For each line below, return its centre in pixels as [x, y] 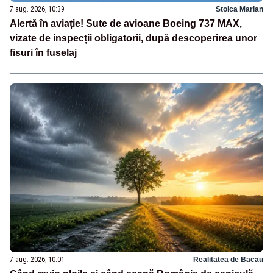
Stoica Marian [239, 9]
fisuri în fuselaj [43, 52]
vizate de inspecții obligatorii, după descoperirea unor [133, 38]
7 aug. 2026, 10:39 [37, 9]
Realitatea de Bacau [228, 259]
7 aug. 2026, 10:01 [37, 259]
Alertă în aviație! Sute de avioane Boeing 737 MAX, [126, 23]
